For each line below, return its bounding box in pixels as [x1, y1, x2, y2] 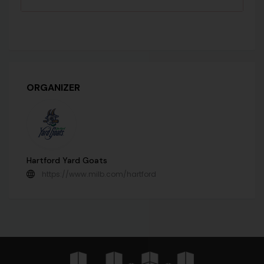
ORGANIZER [27, 81, 80, 94]
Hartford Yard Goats [27, 154, 107, 166]
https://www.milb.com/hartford [42, 169, 156, 179]
